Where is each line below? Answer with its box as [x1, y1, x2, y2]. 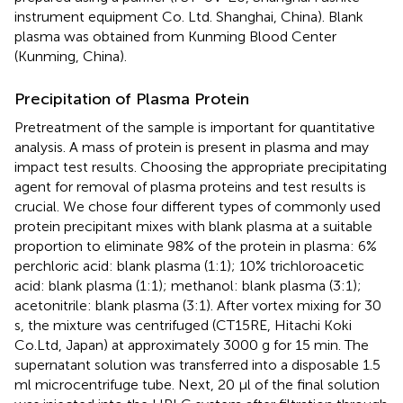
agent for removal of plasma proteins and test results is [14, 178, 366, 196]
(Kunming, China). [14, 48, 127, 66]
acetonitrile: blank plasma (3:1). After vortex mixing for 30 [14, 297, 381, 315]
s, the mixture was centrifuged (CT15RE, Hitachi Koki [14, 317, 352, 335]
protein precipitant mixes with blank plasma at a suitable [14, 218, 372, 236]
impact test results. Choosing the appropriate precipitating [14, 158, 387, 176]
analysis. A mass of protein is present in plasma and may [14, 139, 369, 157]
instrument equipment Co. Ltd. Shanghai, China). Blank [14, 8, 363, 26]
